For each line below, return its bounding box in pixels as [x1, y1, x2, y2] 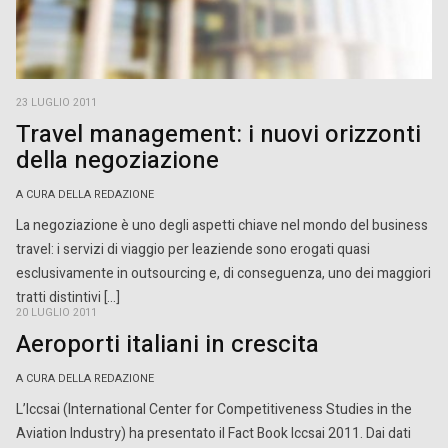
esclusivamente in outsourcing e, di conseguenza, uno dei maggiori [16, 263, 431, 285]
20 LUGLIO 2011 [16, 305, 97, 321]
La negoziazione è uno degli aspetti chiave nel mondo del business [16, 215, 428, 237]
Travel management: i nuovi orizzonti [16, 117, 421, 153]
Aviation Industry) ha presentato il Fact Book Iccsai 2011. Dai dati [16, 423, 411, 444]
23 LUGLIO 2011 [16, 95, 97, 112]
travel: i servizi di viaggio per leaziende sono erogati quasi [16, 239, 370, 261]
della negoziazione [16, 143, 219, 179]
